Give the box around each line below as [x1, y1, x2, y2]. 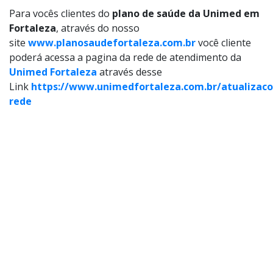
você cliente [196, 36, 251, 49]
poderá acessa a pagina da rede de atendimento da [9, 51, 241, 64]
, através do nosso [56, 21, 140, 35]
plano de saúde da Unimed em [112, 7, 260, 20]
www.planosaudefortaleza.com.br [28, 36, 196, 49]
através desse [97, 65, 162, 79]
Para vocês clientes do [9, 7, 112, 20]
